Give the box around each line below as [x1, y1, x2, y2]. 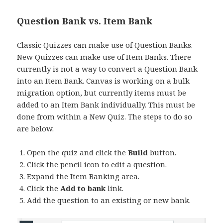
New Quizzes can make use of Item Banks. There [17, 52, 192, 62]
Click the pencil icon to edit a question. [27, 159, 167, 170]
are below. [17, 123, 54, 134]
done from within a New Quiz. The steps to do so [17, 111, 193, 122]
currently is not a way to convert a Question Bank [17, 64, 198, 74]
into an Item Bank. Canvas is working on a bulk [17, 76, 190, 86]
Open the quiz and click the [27, 147, 128, 158]
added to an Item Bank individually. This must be [17, 100, 196, 110]
